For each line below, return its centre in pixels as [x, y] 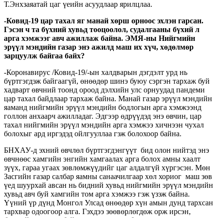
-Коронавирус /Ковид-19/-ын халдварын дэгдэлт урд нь [96, 72]
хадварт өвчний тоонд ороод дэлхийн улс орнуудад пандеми [104, 90]
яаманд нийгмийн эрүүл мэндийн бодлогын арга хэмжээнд [103, 107]
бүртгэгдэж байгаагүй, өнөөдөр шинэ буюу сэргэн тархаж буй [107, 81]
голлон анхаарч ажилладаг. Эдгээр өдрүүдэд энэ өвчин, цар [103, 116]
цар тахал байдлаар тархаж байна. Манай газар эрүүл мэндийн [108, 98]
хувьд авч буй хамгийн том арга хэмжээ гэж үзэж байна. [97, 194]
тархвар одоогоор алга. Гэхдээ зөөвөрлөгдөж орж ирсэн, [97, 211]
